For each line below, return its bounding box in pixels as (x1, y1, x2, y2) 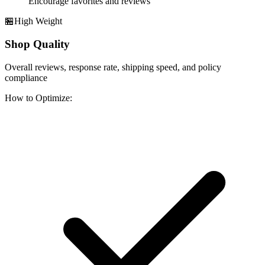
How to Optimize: (5, 92, 72, 103)
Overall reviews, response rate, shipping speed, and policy (5, 62, 221, 72)
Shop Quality (5, 38, 70, 51)
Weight (33, 16, 62, 27)
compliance (5, 72, 47, 83)
